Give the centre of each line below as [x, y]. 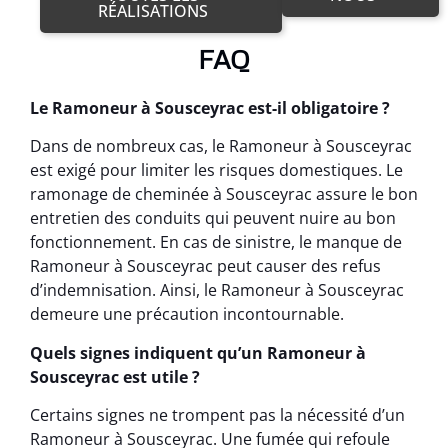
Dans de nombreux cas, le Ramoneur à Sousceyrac [221, 146]
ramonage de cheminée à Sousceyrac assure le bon [224, 194]
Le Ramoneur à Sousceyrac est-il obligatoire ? [210, 107]
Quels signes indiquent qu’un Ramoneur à [198, 352]
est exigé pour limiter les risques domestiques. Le [216, 170]
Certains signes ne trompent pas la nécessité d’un [217, 414]
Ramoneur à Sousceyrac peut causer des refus [205, 266]
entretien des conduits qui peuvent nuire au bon [213, 218]
